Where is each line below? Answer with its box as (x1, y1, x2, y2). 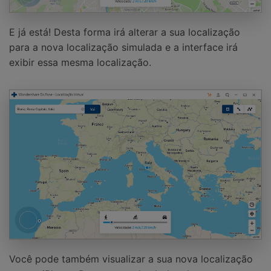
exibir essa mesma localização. (9, 56, 151, 68)
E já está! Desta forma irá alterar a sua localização (9, 25, 240, 38)
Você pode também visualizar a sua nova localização (9, 253, 253, 266)
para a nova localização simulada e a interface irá (9, 41, 238, 53)
